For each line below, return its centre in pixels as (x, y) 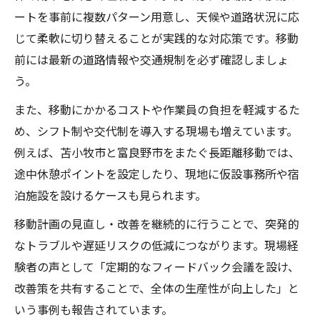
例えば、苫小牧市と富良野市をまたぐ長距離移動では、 (157, 152)
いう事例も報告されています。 (94, 309)
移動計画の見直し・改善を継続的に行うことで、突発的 (157, 223)
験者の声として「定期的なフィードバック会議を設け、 (157, 266)
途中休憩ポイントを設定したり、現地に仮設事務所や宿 (157, 173)
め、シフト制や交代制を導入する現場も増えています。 (156, 130)
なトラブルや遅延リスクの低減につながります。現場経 (156, 245)
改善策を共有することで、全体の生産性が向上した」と (157, 287)
